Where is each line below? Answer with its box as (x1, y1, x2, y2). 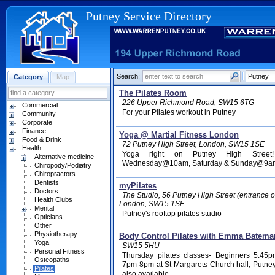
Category (14, 73, 43, 80)
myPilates (119, 181, 157, 190)
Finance (22, 127, 46, 134)
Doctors (34, 187, 58, 195)
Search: (117, 72, 140, 80)
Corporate (22, 118, 52, 126)
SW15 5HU (122, 241, 160, 250)
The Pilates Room (119, 88, 187, 98)
